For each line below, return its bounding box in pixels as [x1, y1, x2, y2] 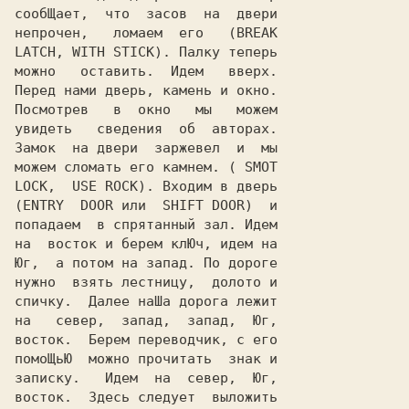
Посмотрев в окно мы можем [15, 101, 278, 118]
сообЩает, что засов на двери [15, 5, 278, 22]
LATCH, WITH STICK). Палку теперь [15, 44, 278, 60]
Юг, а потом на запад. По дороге [15, 255, 278, 271]
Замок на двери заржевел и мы [15, 140, 278, 156]
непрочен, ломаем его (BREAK [15, 25, 278, 41]
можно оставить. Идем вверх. [15, 63, 278, 79]
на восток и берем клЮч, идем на [15, 236, 278, 252]
